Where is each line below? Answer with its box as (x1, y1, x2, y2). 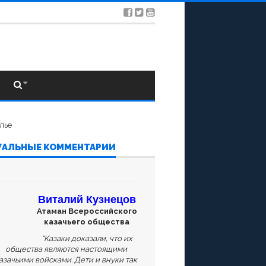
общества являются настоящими (5, 244, 127, 254)
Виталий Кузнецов (37, 193, 136, 205)
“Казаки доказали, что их (41, 233, 132, 243)
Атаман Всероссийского (36, 206, 137, 216)
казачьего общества (44, 217, 129, 226)
